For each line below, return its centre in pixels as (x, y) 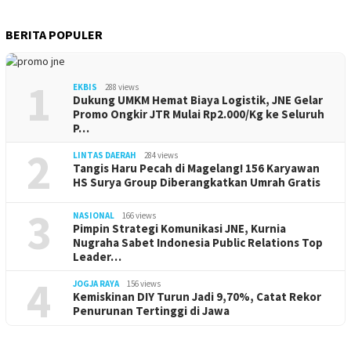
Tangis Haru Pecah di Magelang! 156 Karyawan (196, 168)
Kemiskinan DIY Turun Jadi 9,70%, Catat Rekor (197, 297)
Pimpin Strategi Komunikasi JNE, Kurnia (179, 229)
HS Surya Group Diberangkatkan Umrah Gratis (197, 183)
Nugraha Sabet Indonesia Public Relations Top (198, 243)
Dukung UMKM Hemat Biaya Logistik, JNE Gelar (198, 100)
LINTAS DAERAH (105, 156)
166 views (139, 216)
